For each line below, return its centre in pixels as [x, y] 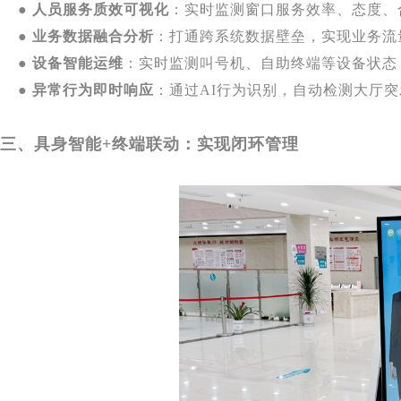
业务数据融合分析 [93, 36]
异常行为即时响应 [93, 90]
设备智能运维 [78, 63]
